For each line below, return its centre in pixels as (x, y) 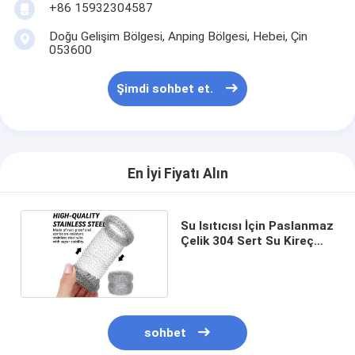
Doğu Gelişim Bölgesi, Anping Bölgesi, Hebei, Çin (178, 37)
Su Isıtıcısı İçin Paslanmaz (257, 226)
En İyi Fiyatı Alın (177, 174)
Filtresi (201, 256)
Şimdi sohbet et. (165, 89)
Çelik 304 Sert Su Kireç (247, 241)
